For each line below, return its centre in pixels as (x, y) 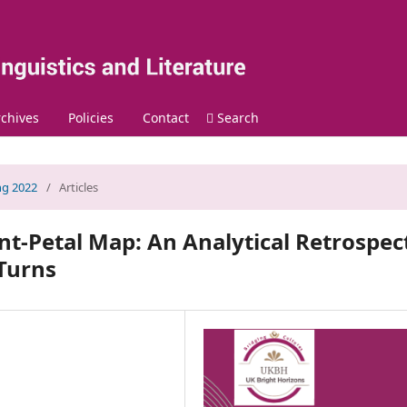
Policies (90, 117)
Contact (165, 117)
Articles (79, 187)
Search (236, 117)
